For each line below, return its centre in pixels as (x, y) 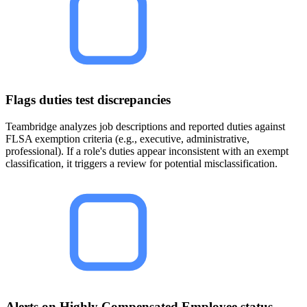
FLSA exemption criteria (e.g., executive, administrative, (127, 139)
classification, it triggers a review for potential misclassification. (142, 163)
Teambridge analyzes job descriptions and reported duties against (145, 126)
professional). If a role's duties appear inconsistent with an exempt (147, 151)
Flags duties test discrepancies (88, 100)
